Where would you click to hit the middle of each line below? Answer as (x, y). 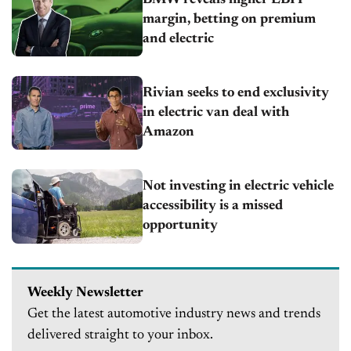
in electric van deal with (216, 112)
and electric (179, 39)
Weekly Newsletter (85, 293)
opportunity (181, 225)
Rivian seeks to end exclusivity (236, 93)
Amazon (169, 132)
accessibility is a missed (213, 206)
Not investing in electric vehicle (239, 186)
